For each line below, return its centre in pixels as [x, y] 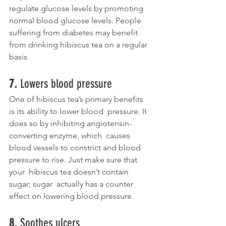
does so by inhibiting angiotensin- [70, 124]
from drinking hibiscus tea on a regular [79, 45]
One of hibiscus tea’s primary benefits [77, 99]
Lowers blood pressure [66, 84]
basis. [20, 57]
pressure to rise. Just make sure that [74, 160]
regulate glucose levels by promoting [77, 9]
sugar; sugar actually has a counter [72, 184]
